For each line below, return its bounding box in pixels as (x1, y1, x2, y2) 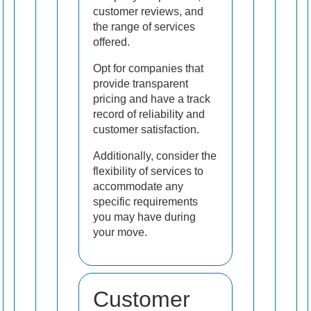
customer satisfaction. (93, 124, 199, 136)
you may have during (93, 211, 196, 224)
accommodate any (93, 180, 183, 193)
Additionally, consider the (93, 150, 217, 162)
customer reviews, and (93, 6, 203, 18)
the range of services (93, 21, 195, 33)
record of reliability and (93, 108, 205, 121)
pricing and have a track (93, 93, 210, 106)
